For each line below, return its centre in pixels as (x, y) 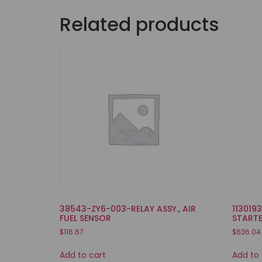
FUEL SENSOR (85, 218)
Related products (139, 24)
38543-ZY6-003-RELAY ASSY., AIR (128, 209)
